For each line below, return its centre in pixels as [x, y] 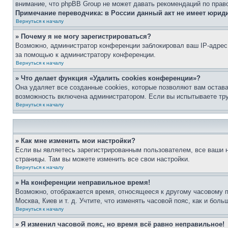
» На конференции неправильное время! [83, 182]
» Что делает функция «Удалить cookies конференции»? [108, 78]
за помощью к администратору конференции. [85, 55]
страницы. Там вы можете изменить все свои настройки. [103, 159]
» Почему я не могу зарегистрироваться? [83, 36]
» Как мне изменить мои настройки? [75, 141]
